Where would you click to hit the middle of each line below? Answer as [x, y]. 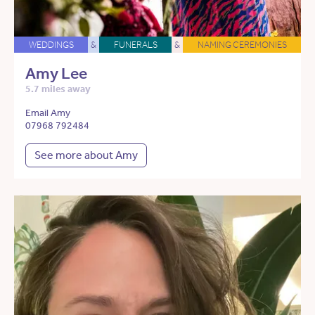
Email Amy [48, 113]
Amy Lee [56, 74]
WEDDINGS [51, 45]
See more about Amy [86, 155]
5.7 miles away [58, 89]
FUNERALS [135, 45]
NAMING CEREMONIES [242, 45]
